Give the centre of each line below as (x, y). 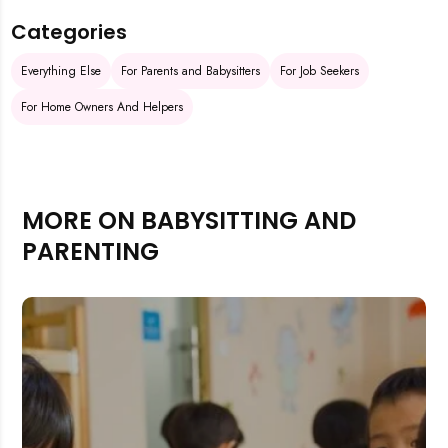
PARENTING (91, 251)
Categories (69, 31)
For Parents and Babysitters (191, 70)
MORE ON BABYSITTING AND (189, 220)
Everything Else (61, 70)
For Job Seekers (320, 70)
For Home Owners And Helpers (102, 106)
